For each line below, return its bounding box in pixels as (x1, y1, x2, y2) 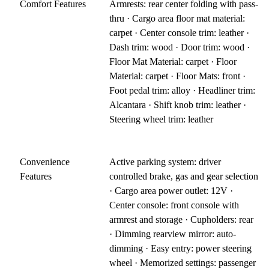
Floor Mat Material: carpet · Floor (109, 56, 237, 67)
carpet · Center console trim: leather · (109, 28, 250, 38)
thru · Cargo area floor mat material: (109, 13, 246, 24)
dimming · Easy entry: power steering (109, 243, 252, 254)
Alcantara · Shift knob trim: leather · (109, 100, 247, 110)
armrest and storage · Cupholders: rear (109, 214, 254, 225)
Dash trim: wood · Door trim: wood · (109, 42, 250, 53)
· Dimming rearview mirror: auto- (109, 229, 237, 240)
